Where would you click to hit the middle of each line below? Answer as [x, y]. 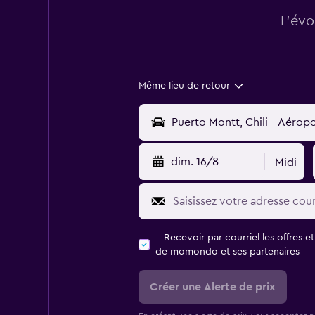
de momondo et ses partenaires [227, 252]
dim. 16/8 [194, 162]
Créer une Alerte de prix [212, 287]
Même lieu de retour [184, 86]
